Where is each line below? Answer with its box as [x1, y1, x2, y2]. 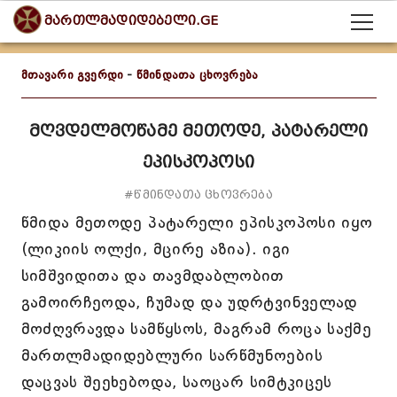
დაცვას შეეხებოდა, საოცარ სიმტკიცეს [20, 372, 332, 392]
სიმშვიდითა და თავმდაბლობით [20, 266, 284, 285]
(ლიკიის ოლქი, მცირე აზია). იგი [20, 239, 291, 259]
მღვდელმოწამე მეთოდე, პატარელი [28, 121, 369, 141]
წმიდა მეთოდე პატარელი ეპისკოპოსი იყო [20, 213, 373, 232]
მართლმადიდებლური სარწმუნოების [20, 346, 323, 365]
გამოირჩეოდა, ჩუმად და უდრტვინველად [20, 292, 358, 312]
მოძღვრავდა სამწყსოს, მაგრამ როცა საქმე [20, 319, 372, 339]
